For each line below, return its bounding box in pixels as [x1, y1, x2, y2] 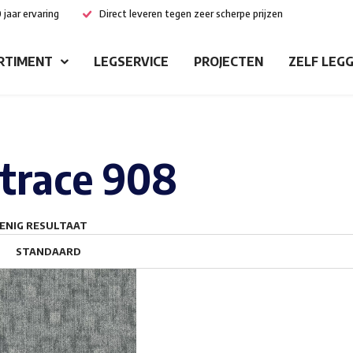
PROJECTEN [194, 53, 263, 69]
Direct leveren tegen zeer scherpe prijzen [99, 6, 283, 20]
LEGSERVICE [94, 53, 169, 69]
